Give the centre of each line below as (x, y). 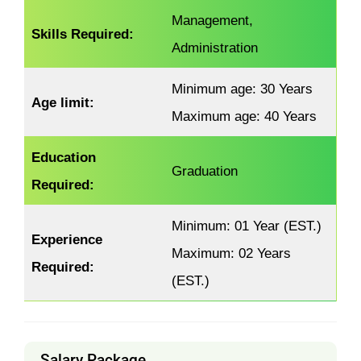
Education (64, 157)
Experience (67, 239)
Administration (215, 47)
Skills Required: (83, 33)
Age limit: (63, 102)
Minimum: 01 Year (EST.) (247, 225)
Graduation (205, 170)
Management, (213, 20)
